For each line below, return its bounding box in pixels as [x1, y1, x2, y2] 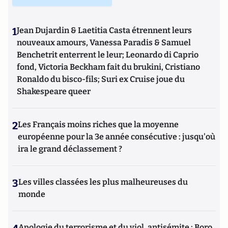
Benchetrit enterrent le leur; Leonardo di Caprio [17, 49, 198, 60]
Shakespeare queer [17, 86, 91, 96]
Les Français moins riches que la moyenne [18, 119, 179, 129]
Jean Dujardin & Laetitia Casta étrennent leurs [17, 25, 192, 35]
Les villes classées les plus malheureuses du [18, 177, 188, 187]
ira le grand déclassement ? [18, 144, 122, 154]
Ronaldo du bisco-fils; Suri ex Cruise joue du [17, 74, 185, 84]
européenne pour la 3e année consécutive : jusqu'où [18, 131, 215, 141]
